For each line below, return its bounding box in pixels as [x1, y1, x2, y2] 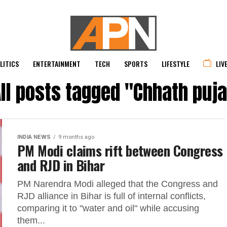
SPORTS [124, 58, 147, 69]
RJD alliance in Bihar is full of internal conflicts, [17, 191, 206, 201]
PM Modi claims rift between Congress [17, 140, 223, 161]
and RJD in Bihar [17, 155, 105, 175]
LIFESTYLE [162, 58, 190, 69]
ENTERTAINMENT [33, 58, 81, 69]
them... [17, 215, 45, 225]
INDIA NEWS [17, 134, 51, 140]
